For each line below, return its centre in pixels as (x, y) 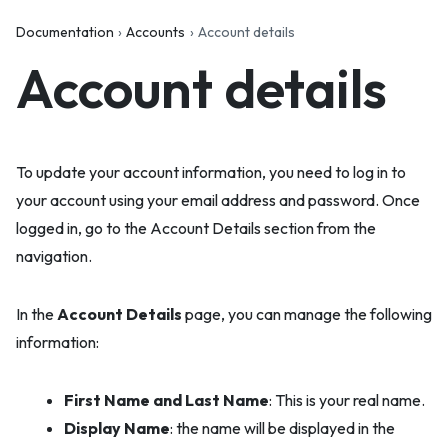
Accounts (156, 32)
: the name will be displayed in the (282, 428)
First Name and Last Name (166, 400)
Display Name (117, 428)
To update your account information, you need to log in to (211, 172)
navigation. (54, 256)
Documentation (65, 32)
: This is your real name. (347, 400)
